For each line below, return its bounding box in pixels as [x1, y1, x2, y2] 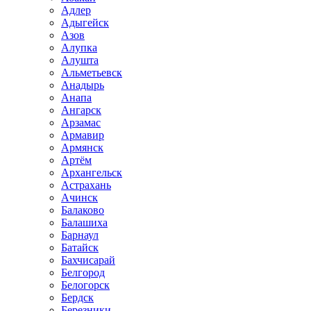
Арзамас [61, 117, 101, 128]
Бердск [61, 292, 94, 303]
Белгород [61, 267, 105, 278]
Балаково [61, 204, 104, 216]
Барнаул [61, 229, 99, 241]
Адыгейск [61, 17, 109, 28]
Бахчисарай [61, 254, 115, 266]
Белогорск [61, 279, 110, 291]
